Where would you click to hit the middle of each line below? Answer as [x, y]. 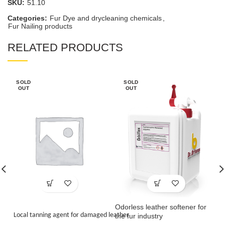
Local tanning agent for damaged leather [71, 215]
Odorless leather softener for [161, 207]
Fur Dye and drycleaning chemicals [106, 18]
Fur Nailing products [40, 26]
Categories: [28, 18]
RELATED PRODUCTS [65, 47]
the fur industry [139, 216]
